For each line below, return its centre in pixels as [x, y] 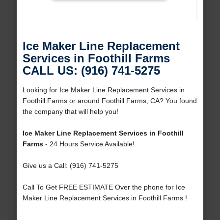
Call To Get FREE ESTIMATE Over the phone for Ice [104, 187]
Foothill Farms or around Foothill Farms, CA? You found [110, 101]
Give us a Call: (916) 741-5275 [70, 166]
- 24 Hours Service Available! [89, 144]
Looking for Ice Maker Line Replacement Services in [103, 90]
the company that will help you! [70, 112]
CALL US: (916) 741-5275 [91, 71]
